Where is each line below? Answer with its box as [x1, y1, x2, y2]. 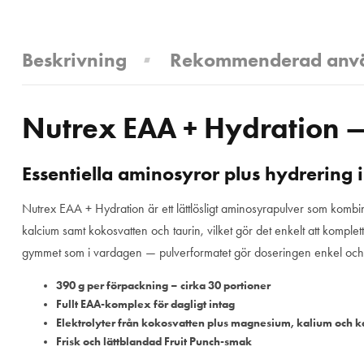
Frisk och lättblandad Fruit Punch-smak [56, 335, 252, 349]
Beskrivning [22, 47, 127, 71]
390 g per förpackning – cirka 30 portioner [56, 279, 271, 293]
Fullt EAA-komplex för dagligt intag [56, 297, 235, 312]
